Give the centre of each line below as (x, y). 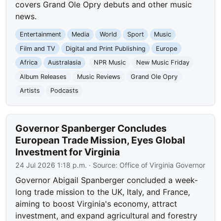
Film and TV (38, 48)
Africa (29, 63)
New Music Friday (163, 63)
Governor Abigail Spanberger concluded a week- (107, 180)
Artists (30, 91)
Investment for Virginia (68, 152)
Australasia (64, 63)
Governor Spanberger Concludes (91, 129)
